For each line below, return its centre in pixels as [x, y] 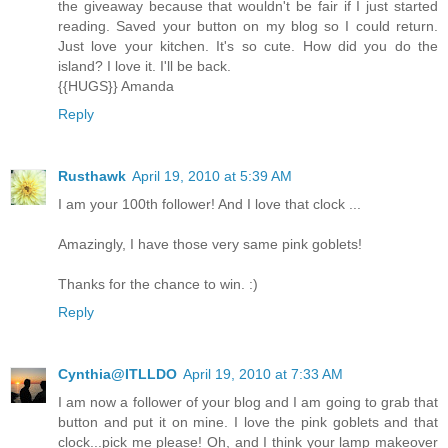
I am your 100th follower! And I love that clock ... [209, 204]
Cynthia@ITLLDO [117, 374]
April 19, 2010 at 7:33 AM [263, 374]
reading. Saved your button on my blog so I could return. [248, 26]
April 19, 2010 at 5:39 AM [212, 176]
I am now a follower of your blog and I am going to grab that [248, 402]
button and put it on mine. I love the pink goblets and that [248, 422]
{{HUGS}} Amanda [116, 86]
